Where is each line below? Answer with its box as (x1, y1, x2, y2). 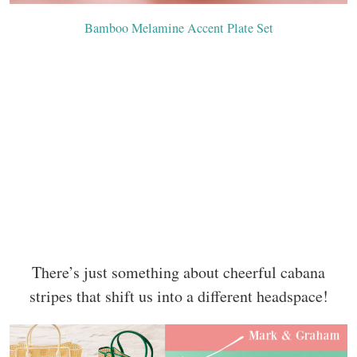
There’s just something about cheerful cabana (32, 261, 325, 283)
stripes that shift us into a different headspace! (29, 284, 328, 307)
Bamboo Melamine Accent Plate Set (84, 18, 273, 37)
